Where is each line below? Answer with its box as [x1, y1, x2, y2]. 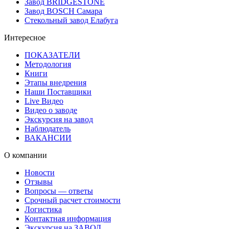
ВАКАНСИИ [25, 133, 72, 143]
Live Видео [25, 97, 63, 106]
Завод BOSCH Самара [25, 7, 102, 16]
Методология [25, 60, 71, 69]
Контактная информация [25, 214, 111, 223]
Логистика [25, 205, 62, 214]
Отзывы [25, 177, 53, 187]
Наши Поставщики [25, 87, 91, 97]
